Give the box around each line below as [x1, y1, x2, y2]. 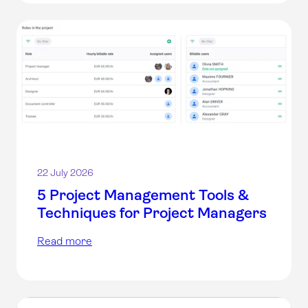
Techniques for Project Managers [37, 204, 267, 222]
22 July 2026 [37, 167, 93, 179]
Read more [37, 234, 92, 248]
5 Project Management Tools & [37, 186, 249, 204]
